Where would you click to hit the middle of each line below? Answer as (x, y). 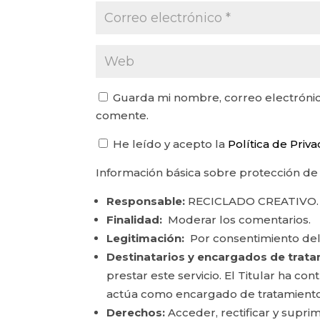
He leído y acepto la (169, 144)
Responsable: (146, 201)
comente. (122, 115)
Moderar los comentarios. (237, 219)
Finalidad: (135, 219)
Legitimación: (146, 238)
